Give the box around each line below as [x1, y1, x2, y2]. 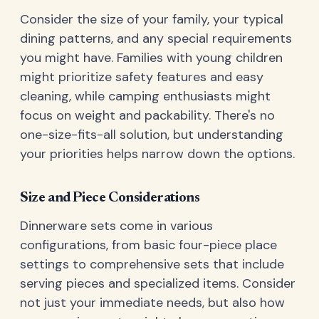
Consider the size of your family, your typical [20, 10, 283, 28]
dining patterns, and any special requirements [20, 29, 292, 47]
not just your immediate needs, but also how [20, 293, 285, 311]
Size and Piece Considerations [20, 190, 200, 205]
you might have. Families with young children [20, 48, 283, 66]
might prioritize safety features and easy [20, 68, 263, 85]
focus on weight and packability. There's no [20, 106, 275, 124]
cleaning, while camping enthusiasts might [20, 87, 271, 105]
